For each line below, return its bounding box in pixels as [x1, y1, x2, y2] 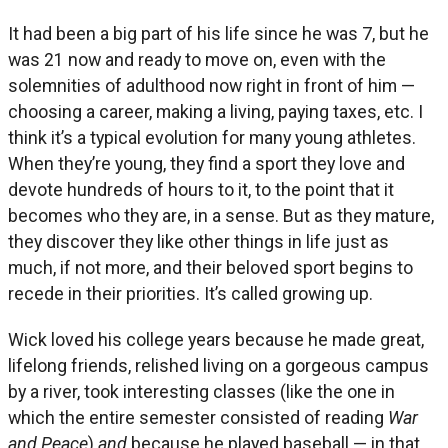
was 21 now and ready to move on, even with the [8, 49, 386, 71]
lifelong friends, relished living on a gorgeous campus [8, 355, 429, 377]
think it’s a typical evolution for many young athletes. [8, 127, 416, 149]
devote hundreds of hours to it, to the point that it [8, 179, 394, 201]
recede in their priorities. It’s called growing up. [8, 283, 373, 305]
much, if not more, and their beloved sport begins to [8, 257, 413, 279]
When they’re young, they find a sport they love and [8, 153, 405, 175]
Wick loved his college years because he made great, [8, 329, 424, 351]
